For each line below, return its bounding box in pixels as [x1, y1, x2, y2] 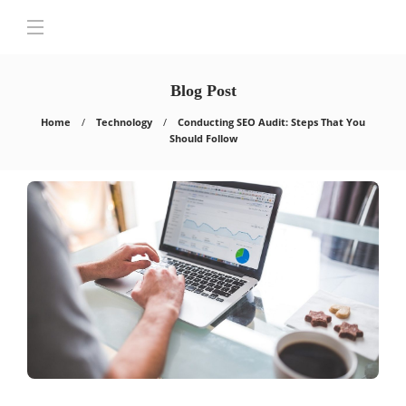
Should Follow [169, 131, 237, 145]
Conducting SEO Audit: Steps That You [178, 115, 365, 129]
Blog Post [169, 82, 237, 100]
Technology [96, 115, 152, 129]
